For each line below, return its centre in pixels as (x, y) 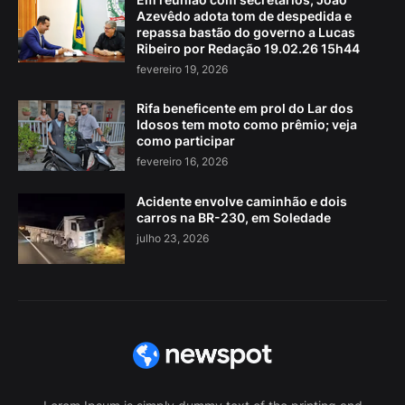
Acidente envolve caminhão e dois (242, 202)
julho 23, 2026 (173, 239)
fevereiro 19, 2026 (182, 70)
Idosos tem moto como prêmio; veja (247, 125)
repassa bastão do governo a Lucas (246, 33)
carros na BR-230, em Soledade (234, 218)
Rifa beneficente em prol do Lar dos (245, 108)
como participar (186, 141)
